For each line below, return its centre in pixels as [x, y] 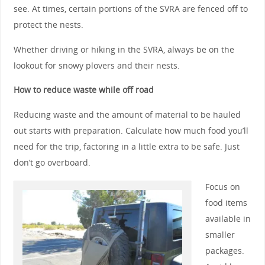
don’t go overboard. [52, 162]
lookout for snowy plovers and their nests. [96, 65]
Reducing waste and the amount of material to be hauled [127, 114]
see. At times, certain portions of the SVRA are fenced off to [130, 9]
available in [228, 219]
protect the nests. [48, 25]
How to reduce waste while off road [83, 90]
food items [226, 203]
